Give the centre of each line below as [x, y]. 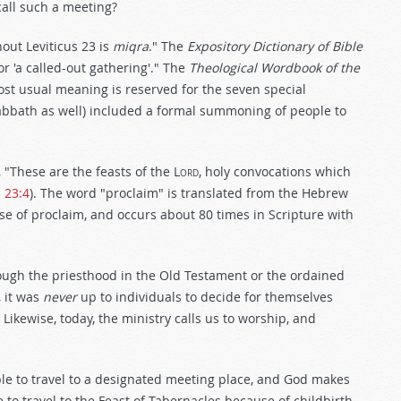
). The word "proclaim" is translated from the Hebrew [189, 193]
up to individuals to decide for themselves [205, 297]
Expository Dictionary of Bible [275, 46]
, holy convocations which [275, 171]
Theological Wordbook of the [274, 68]
